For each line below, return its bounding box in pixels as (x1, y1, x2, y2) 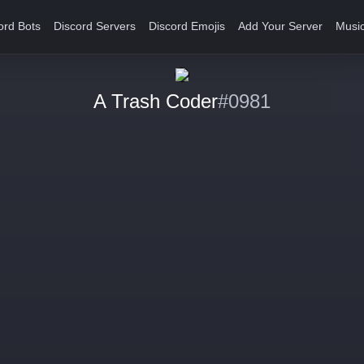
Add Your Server (238, 20, 323, 32)
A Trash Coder (93, 90, 218, 112)
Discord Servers (54, 20, 136, 32)
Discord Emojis (149, 20, 226, 32)
